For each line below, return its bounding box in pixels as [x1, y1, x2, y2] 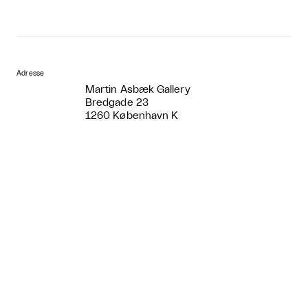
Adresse [16, 69, 45, 77]
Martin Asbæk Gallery [85, 84, 190, 95]
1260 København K [85, 110, 179, 121]
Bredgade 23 [85, 97, 148, 108]
